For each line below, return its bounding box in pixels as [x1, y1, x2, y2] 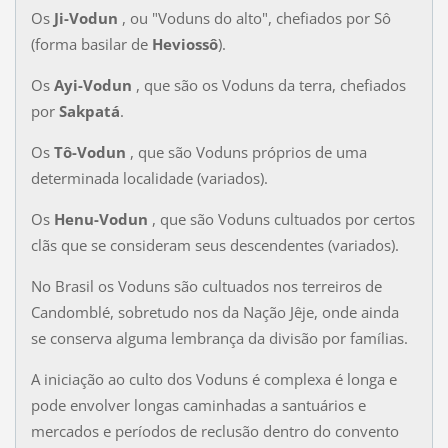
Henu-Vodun [53, 208, 148, 229]
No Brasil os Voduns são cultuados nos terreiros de [30, 275, 382, 296]
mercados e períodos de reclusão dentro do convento [30, 420, 399, 441]
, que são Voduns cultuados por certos [147, 208, 415, 229]
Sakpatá [58, 100, 120, 121]
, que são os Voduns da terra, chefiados [131, 74, 406, 95]
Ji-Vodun [53, 7, 118, 28]
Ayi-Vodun [53, 74, 132, 95]
